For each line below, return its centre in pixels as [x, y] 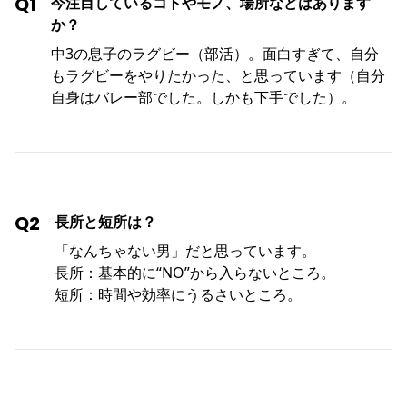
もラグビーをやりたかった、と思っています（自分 [218, 76]
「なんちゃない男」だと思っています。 [185, 251]
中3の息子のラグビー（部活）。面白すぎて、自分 [215, 54]
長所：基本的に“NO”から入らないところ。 [195, 273]
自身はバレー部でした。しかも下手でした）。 [203, 98]
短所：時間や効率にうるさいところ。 [178, 295]
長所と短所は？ [105, 222]
